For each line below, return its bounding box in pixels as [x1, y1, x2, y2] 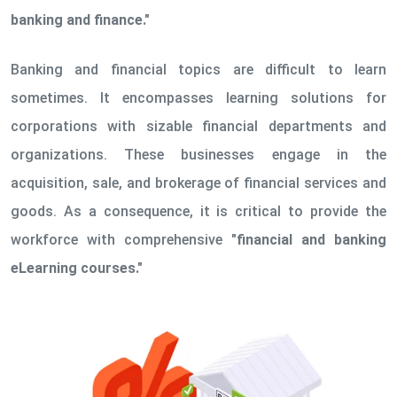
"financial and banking [231, 231, 386, 248]
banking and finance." [11, 12, 150, 28]
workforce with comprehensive [11, 231, 231, 248]
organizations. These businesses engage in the [11, 146, 386, 163]
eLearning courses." [11, 260, 143, 276]
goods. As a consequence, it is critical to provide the [11, 203, 386, 220]
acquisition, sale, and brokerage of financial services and [11, 175, 386, 191]
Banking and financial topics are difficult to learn [11, 61, 386, 78]
